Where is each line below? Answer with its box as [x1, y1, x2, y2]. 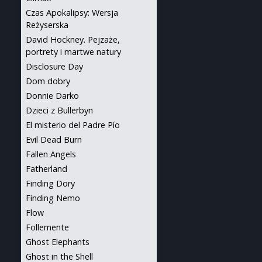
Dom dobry [26, 75, 70, 87]
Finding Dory [26, 178, 75, 189]
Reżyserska [26, 19, 68, 30]
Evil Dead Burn [26, 134, 82, 145]
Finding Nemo [26, 192, 80, 204]
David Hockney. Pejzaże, [26, 34, 120, 45]
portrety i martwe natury [26, 46, 121, 57]
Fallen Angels [26, 149, 76, 160]
